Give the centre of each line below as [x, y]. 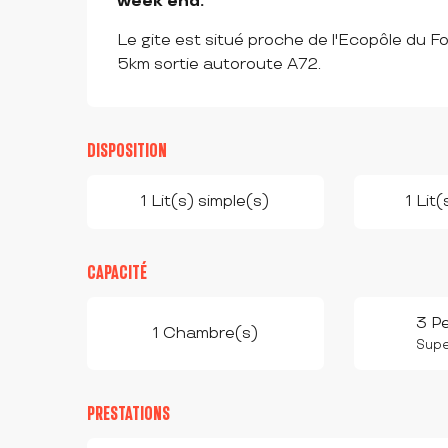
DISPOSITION [127, 151]
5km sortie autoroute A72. [219, 65]
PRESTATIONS [129, 414]
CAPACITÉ [117, 273]
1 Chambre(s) [205, 333]
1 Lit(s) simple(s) [205, 202]
